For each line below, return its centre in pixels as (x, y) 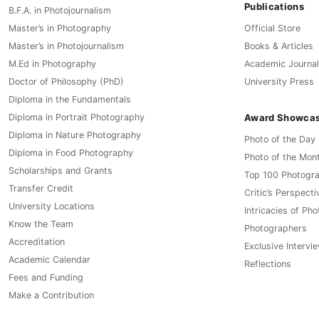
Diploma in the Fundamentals (70, 100)
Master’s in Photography (60, 28)
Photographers (276, 229)
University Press (279, 82)
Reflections (268, 264)
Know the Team (41, 224)
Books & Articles (279, 46)
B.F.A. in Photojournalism (60, 11)
